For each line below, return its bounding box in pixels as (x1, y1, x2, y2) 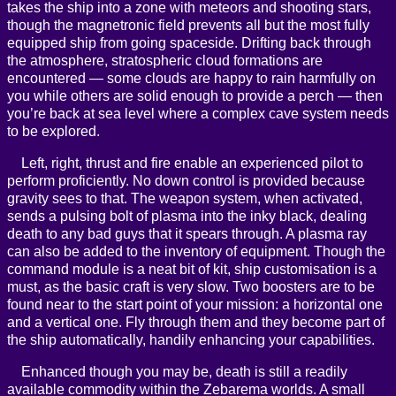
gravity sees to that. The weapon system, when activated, (7, 191, 362, 207)
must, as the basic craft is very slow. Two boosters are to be (7, 279, 375, 295)
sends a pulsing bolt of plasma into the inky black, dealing (7, 209, 367, 225)
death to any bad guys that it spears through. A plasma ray (7, 226, 367, 242)
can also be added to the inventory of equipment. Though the (7, 244, 385, 260)
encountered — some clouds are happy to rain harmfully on (7, 71, 376, 87)
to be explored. (7, 124, 100, 140)
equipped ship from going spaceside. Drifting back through (7, 35, 371, 51)
